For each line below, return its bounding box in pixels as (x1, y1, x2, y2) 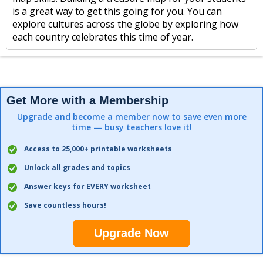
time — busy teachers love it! (71, 122, 192, 133)
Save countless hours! (24, 200, 106, 210)
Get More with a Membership (6, 94, 168, 107)
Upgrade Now (94, 227, 169, 240)
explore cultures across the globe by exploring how (12, 18, 238, 31)
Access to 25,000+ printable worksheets (24, 144, 172, 154)
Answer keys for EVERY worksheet (24, 181, 151, 191)
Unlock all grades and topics (24, 163, 130, 173)
